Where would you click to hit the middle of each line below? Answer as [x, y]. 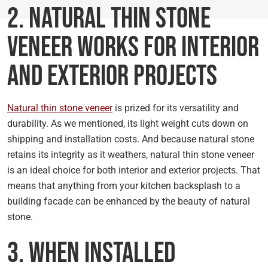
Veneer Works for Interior [133, 48]
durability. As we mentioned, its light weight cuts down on [128, 124]
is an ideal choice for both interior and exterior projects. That [134, 170]
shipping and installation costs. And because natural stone [131, 139]
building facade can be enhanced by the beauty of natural [129, 201]
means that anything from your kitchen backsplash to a [124, 186]
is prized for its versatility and [176, 108]
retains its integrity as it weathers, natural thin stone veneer [131, 155]
